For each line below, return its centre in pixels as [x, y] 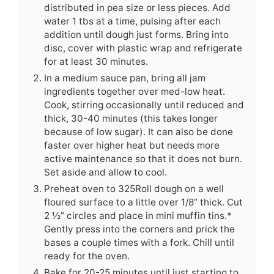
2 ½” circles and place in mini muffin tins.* [138, 215]
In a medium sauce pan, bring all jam [125, 78]
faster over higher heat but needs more [132, 145]
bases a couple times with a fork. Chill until [139, 242]
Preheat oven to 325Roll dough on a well [134, 188]
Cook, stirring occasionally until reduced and [144, 105]
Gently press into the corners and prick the [139, 229]
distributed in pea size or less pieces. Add [137, 7]
